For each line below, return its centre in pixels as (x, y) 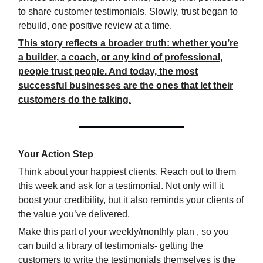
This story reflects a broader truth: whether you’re (128, 43)
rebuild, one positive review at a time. (95, 25)
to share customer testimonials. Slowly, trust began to (128, 11)
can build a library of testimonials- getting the (111, 245)
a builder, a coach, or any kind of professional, (120, 57)
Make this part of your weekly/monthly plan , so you (124, 231)
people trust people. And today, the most (108, 71)
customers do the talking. (75, 99)
